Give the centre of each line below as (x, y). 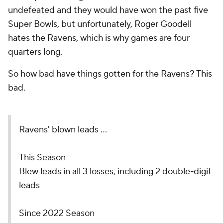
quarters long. (36, 52)
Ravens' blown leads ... (63, 130)
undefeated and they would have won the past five (108, 10)
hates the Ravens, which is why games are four (99, 38)
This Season (42, 158)
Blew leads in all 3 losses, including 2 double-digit (115, 171)
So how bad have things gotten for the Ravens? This (110, 74)
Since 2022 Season (57, 213)
